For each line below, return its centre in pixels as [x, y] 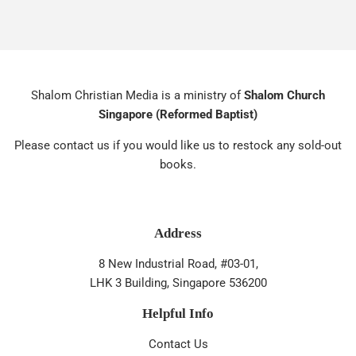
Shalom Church [284, 95]
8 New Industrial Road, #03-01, [178, 263]
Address [178, 233]
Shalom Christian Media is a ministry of [137, 95]
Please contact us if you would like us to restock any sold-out [178, 145]
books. [178, 164]
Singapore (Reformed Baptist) [178, 114]
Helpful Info [178, 313]
